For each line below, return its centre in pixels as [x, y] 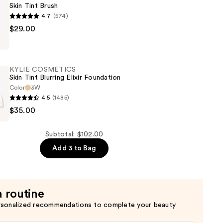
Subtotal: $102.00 [74, 135]
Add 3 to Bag [74, 149]
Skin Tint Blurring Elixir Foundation [65, 78]
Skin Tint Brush [34, 6]
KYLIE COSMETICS [43, 70]
